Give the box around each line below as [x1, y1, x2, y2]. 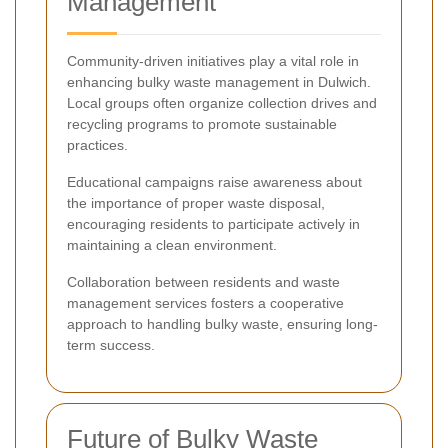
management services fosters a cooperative [67, 294, 344, 311]
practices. [67, 136, 128, 153]
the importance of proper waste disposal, [67, 194, 325, 211]
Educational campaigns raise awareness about [67, 173, 362, 190]
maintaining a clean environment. [67, 236, 277, 253]
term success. [67, 336, 155, 353]
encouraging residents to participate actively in [67, 215, 360, 232]
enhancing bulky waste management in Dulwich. [67, 73, 371, 90]
